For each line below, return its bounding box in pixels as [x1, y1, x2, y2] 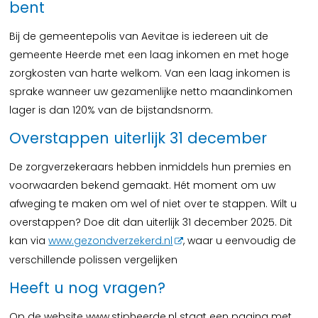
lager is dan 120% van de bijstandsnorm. [9, 103, 214, 117]
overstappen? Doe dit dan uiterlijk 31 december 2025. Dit [9, 215, 293, 229]
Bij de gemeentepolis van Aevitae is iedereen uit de [9, 29, 269, 43]
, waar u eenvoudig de [183, 234, 297, 248]
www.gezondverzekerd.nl [48, 234, 173, 248]
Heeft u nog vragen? [9, 278, 166, 298]
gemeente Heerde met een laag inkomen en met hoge [9, 48, 290, 62]
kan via [9, 234, 49, 248]
